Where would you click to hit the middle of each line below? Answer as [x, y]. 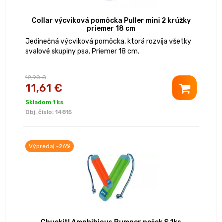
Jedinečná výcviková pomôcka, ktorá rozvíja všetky [108, 42]
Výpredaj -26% [50, 146]
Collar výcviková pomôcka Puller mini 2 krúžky [111, 21]
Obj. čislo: [40, 112]
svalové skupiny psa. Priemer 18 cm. [82, 52]
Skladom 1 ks [44, 102]
